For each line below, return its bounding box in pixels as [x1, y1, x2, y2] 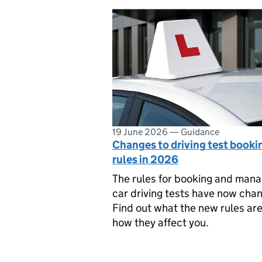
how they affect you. [112, 215, 209, 229]
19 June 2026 [112, 126, 168, 137]
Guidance [181, 126, 219, 137]
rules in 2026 [112, 153, 178, 166]
